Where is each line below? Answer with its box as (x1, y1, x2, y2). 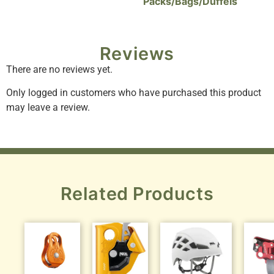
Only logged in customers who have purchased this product (6, 87, 261, 99)
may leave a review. (6, 102, 90, 114)
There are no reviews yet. (6, 63, 113, 75)
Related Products (60, 183, 214, 205)
